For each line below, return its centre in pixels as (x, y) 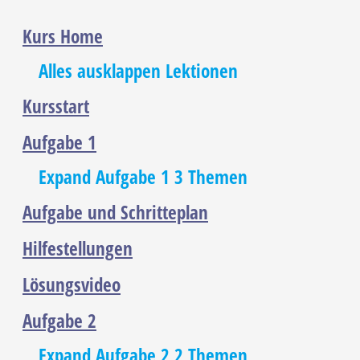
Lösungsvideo (72, 285)
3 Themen (211, 178)
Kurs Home (63, 37)
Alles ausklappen (100, 72)
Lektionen (202, 72)
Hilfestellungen (78, 249)
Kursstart (56, 107)
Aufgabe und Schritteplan (115, 213)
